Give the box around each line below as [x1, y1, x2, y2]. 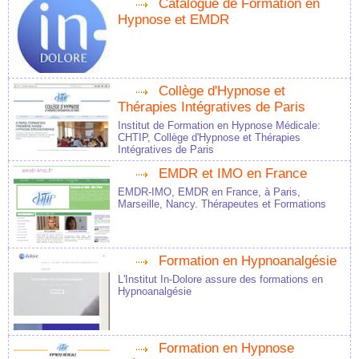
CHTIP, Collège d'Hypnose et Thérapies [118, 131, 301, 144]
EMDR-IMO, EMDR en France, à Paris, [118, 186, 301, 199]
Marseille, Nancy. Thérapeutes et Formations [118, 198, 326, 211]
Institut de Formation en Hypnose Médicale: [118, 119, 321, 132]
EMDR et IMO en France [159, 166, 307, 182]
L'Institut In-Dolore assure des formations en [118, 273, 323, 286]
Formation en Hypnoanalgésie [159, 253, 337, 269]
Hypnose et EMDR [118, 12, 229, 28]
